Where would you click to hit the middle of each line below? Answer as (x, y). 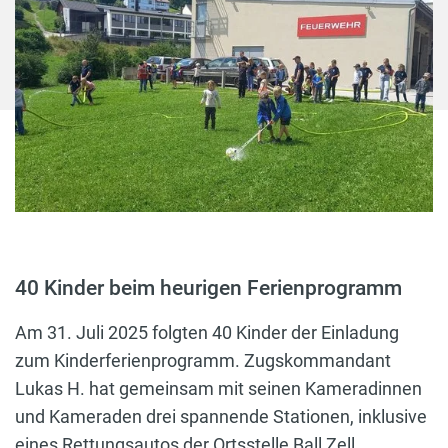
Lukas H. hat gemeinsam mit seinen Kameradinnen (218, 389)
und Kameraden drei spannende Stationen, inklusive (221, 417)
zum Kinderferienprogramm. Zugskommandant (203, 361)
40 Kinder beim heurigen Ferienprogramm (208, 288)
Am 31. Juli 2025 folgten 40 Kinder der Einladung (207, 333)
